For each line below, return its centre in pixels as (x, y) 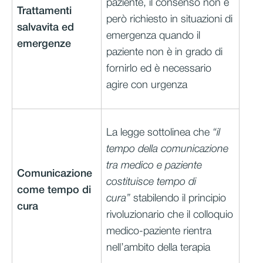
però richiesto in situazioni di (169, 20)
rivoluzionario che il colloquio (170, 215)
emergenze (44, 44)
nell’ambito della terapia (158, 248)
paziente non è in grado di (164, 53)
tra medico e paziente (154, 166)
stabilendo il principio (178, 199)
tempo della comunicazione (167, 149)
